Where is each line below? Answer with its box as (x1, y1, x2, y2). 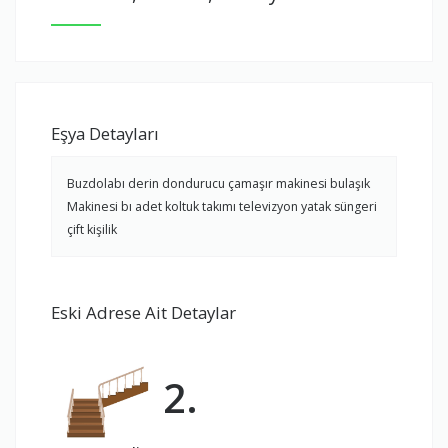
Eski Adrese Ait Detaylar (51, 301, 236, 325)
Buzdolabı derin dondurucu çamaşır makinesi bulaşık (67, 175, 370, 193)
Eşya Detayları (51, 122, 159, 146)
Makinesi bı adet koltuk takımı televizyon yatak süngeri (67, 198, 377, 216)
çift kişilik (67, 221, 117, 239)
